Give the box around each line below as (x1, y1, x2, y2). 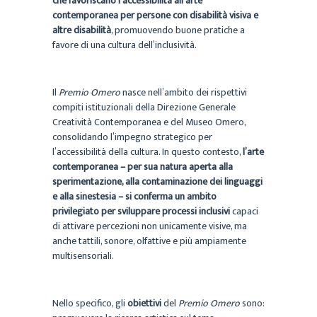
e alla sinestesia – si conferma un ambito (52, 188, 217, 204)
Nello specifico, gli (52, 294, 127, 311)
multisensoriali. (52, 247, 114, 264)
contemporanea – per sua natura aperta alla (52, 158, 233, 175)
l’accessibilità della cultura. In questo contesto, (52, 143, 243, 160)
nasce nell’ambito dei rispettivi (120, 83, 247, 100)
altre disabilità (52, 21, 111, 38)
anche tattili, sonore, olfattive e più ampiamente (52, 232, 246, 249)
